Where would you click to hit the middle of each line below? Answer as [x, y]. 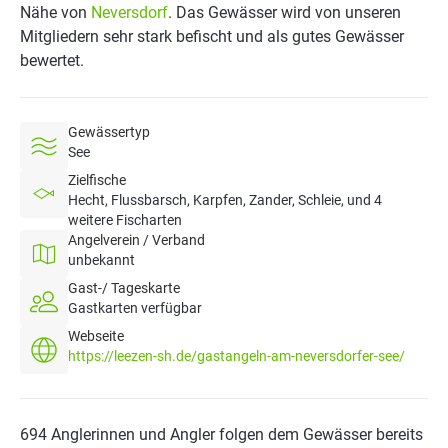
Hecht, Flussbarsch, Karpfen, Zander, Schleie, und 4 [225, 200]
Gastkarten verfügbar [135, 308]
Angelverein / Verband [136, 240]
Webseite [96, 336]
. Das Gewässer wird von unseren [284, 12]
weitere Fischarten [125, 220]
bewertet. [52, 60]
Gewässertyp [109, 132]
